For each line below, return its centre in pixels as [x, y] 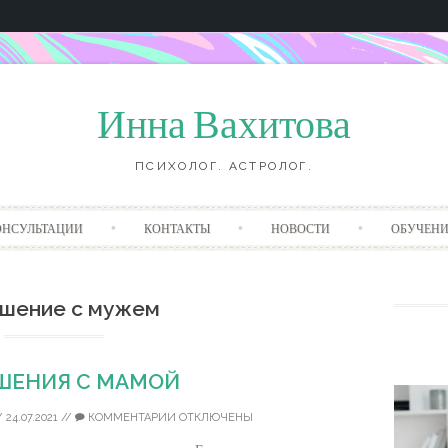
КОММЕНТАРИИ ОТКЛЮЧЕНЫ [168, 417]
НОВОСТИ [300, 228]
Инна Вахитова [224, 125]
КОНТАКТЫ [176, 228]
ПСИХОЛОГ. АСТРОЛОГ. [224, 166]
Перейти [248, 214]
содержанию [260, 256]
